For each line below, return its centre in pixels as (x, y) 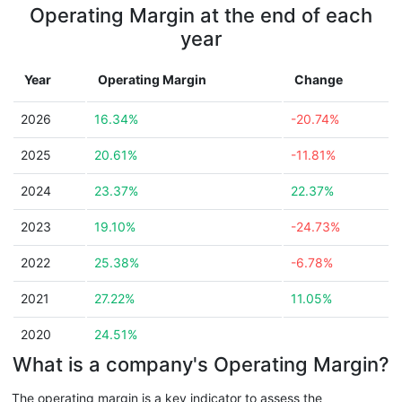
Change (319, 79)
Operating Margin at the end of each (201, 15)
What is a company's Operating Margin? (201, 364)
